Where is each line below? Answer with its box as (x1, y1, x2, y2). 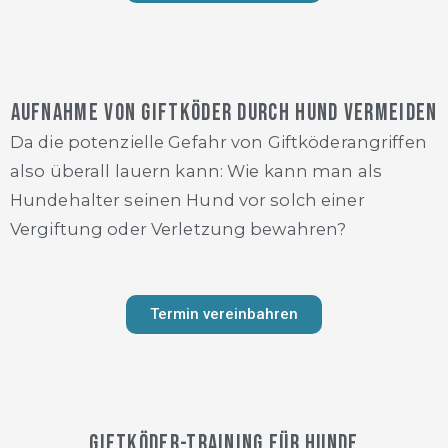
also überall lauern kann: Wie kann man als (10, 160, 383, 181)
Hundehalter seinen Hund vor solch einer (10, 189, 365, 210)
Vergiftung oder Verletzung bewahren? (10, 218, 347, 239)
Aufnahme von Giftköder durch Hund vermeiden (10, 98, 438, 127)
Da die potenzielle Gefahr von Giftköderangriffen (10, 131, 427, 152)
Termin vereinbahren (150, 304, 298, 323)
